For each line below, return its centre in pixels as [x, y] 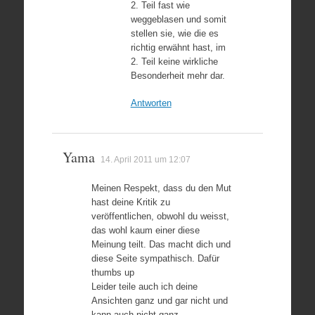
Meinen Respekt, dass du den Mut [161, 188]
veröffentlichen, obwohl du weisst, [160, 216]
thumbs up [112, 272]
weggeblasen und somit [178, 19]
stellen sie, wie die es [174, 33]
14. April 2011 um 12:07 [145, 160]
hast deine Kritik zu [130, 202]
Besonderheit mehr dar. [178, 75]
